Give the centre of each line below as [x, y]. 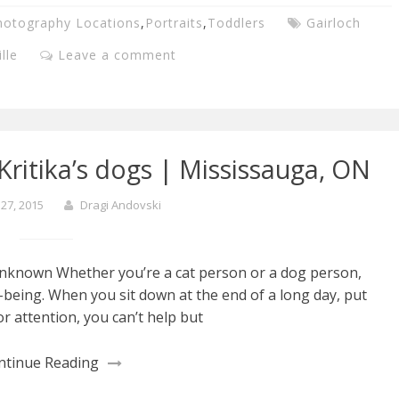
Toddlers [236, 22]
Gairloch [334, 22]
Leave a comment [117, 54]
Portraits [174, 22]
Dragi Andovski [121, 205]
